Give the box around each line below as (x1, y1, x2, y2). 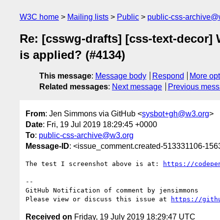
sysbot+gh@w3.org (142, 109, 209, 118)
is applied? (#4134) (20, 48, 125, 62)
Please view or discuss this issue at (26, 195, 171, 203)
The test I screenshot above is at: (26, 160, 163, 167)
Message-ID (26, 141, 69, 150)
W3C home (20, 13, 59, 21)
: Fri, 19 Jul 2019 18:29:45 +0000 (43, 120, 157, 129)
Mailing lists (67, 13, 109, 21)
